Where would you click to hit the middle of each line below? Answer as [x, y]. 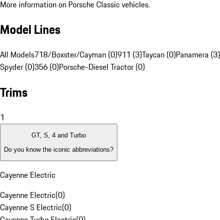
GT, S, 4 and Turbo [59, 136]
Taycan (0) [159, 55]
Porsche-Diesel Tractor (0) [102, 67]
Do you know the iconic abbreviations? [59, 149]
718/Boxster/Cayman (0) [76, 55]
